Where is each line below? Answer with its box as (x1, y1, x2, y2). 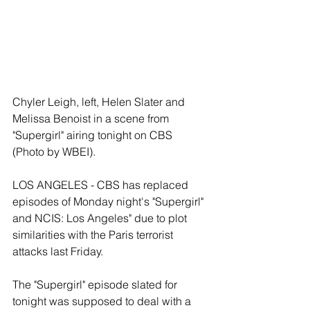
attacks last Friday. (12, 244, 106, 259)
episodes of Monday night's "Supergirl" (12, 194, 206, 209)
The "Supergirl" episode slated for (12, 277, 180, 292)
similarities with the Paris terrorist (12, 228, 176, 242)
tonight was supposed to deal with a (12, 294, 194, 309)
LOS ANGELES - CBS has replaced (12, 178, 191, 192)
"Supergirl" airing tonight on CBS (12, 128, 175, 143)
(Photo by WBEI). (12, 145, 101, 159)
